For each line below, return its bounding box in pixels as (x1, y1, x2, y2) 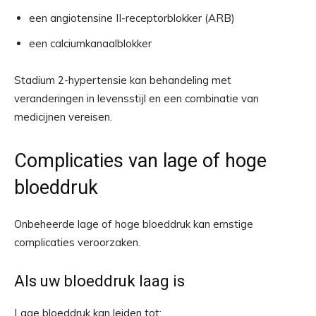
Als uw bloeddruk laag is (14, 272, 185, 291)
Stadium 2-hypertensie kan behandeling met (14, 73, 231, 87)
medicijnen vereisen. (14, 110, 112, 124)
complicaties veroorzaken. (14, 236, 140, 250)
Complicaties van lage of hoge (14, 150, 267, 173)
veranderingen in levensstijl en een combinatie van (14, 92, 259, 106)
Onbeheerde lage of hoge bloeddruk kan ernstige (14, 217, 253, 231)
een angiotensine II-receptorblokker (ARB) (29, 11, 235, 25)
